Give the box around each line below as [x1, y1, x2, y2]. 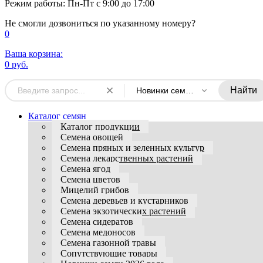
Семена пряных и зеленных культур [60, 143, 204, 153]
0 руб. [5, 59, 28, 70]
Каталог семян [28, 111, 86, 122]
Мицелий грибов [60, 185, 129, 195]
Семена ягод [60, 164, 110, 174]
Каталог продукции [60, 122, 140, 132]
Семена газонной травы [60, 238, 156, 248]
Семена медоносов [60, 227, 136, 238]
